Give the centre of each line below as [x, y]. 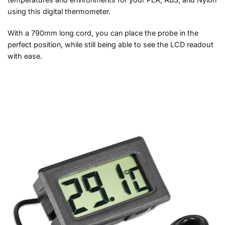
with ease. [26, 56]
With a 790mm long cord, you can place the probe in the [103, 33]
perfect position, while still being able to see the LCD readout [110, 44]
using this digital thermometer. [60, 11]
